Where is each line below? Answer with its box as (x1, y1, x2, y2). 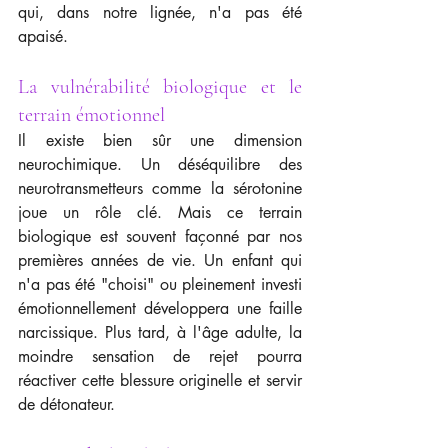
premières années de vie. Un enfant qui (18, 250, 302, 271)
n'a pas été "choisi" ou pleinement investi (18, 274, 302, 295)
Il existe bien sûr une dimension (18, 130, 302, 151)
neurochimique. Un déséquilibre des (18, 154, 302, 175)
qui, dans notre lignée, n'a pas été (18, 2, 302, 23)
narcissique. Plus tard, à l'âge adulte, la (18, 322, 302, 343)
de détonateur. (18, 394, 115, 415)
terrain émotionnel (18, 103, 165, 127)
